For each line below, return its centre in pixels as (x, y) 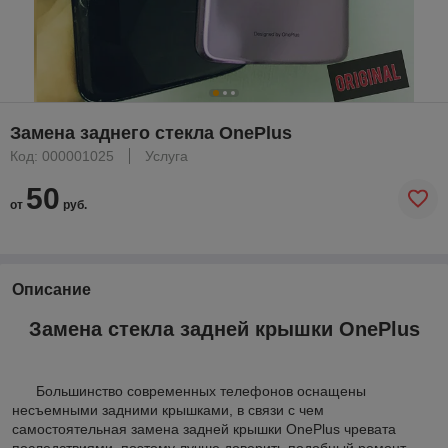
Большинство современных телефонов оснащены (189, 391)
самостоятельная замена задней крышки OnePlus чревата (204, 429)
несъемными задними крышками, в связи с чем (168, 410)
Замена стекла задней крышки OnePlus (224, 328)
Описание (51, 289)
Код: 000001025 (62, 155)
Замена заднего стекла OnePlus (151, 132)
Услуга (166, 155)
